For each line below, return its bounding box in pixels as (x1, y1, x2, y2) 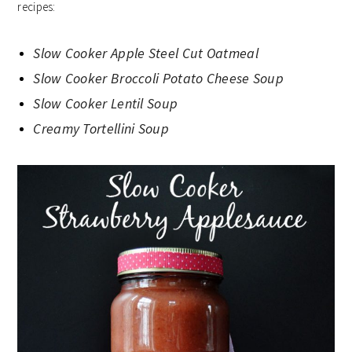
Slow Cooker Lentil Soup (33, 94, 178, 113)
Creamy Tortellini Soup (33, 119, 169, 138)
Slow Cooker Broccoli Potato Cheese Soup (33, 69, 284, 88)
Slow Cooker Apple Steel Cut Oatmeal (33, 44, 258, 63)
